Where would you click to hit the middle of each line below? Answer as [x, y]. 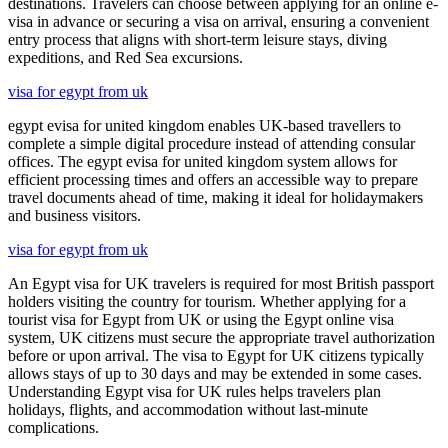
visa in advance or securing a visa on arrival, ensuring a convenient [218, 21]
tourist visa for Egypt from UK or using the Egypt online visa [201, 319]
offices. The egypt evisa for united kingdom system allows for [202, 161]
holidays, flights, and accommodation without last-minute [188, 409]
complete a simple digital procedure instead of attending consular [211, 143]
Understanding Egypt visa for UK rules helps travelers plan [194, 391]
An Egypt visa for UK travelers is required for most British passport [221, 283]
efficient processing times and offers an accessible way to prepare [213, 179]
